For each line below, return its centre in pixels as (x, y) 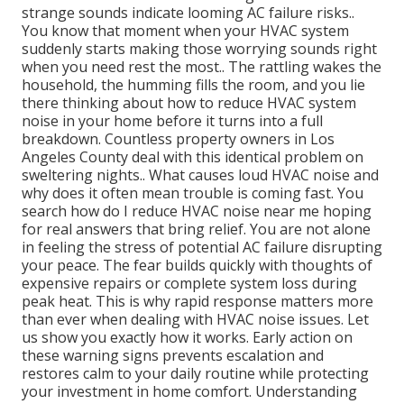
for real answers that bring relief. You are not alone (196, 230)
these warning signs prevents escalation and (173, 356)
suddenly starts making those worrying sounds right (199, 49)
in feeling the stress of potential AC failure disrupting (202, 248)
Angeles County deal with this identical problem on (193, 157)
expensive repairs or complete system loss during (189, 284)
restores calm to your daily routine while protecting (195, 374)
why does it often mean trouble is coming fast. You (193, 193)
